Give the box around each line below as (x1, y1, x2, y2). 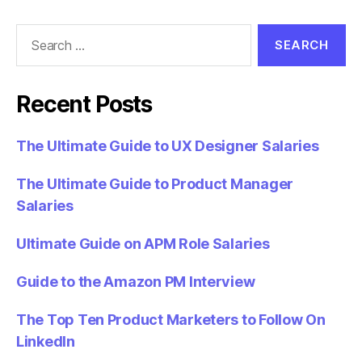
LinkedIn (16, 333, 75, 351)
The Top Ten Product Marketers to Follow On (16, 311, 326, 329)
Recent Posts (16, 90, 153, 119)
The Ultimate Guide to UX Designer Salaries (16, 137, 319, 155)
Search (9, 23, 54, 41)
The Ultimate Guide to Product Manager (16, 175, 294, 193)
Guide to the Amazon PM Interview (16, 273, 255, 291)
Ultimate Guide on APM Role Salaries (16, 235, 270, 253)
